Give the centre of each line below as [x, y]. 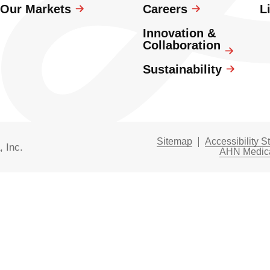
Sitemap [174, 141]
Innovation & [179, 33]
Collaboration [181, 45]
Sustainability [182, 69]
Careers [165, 9]
